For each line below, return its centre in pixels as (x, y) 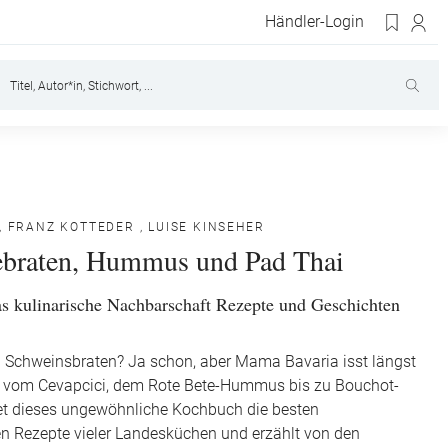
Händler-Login (315, 22)
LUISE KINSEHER (206, 227)
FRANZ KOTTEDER (71, 227)
